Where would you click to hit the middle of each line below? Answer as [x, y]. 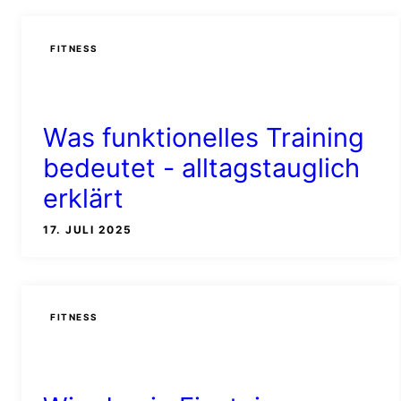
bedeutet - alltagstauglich [201, 167]
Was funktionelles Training [204, 137]
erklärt [83, 198]
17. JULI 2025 [88, 229]
